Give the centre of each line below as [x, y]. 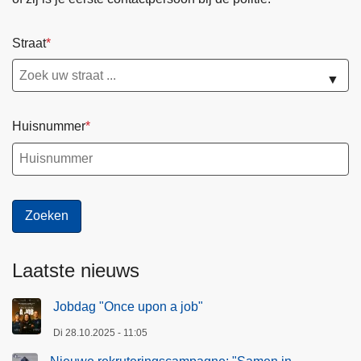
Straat [29, 43]
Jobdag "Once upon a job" [128, 306]
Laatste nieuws [76, 270]
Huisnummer [49, 127]
